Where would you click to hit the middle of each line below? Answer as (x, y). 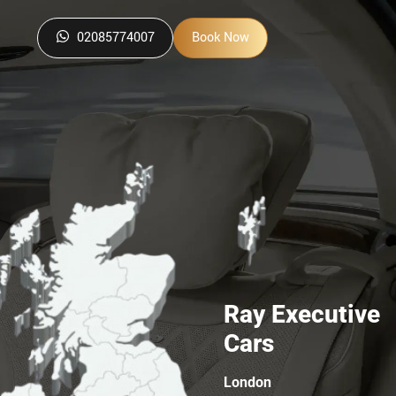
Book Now (220, 38)
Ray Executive (302, 314)
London (247, 382)
